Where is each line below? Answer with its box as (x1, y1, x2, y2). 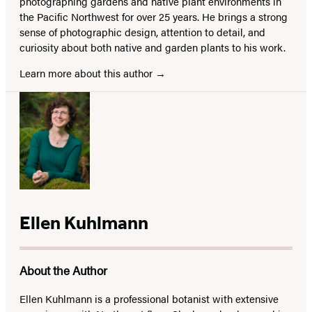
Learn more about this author (19, 65, 155, 81)
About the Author (19, 262, 107, 279)
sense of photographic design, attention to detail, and (19, 24, 265, 40)
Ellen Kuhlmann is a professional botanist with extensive (19, 291, 279, 306)
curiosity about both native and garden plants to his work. (19, 40, 288, 55)
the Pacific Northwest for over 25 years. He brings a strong (19, 9, 288, 24)
